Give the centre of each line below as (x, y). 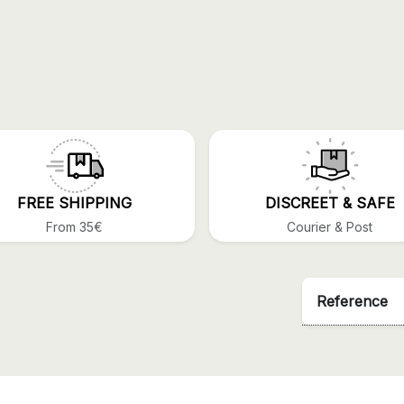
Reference (352, 301)
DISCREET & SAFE (330, 202)
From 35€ (74, 226)
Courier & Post (330, 226)
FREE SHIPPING (74, 202)
